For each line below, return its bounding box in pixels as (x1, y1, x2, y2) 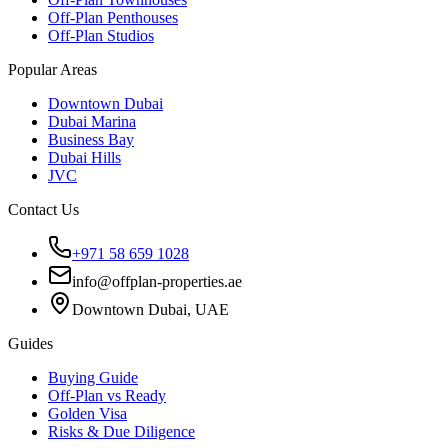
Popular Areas (8, 61, 97, 79)
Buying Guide (48, 369, 138, 387)
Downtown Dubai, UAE (72, 301, 229, 319)
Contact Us (8, 201, 79, 219)
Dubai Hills (48, 149, 121, 167)
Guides (8, 335, 53, 353)
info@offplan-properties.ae (72, 273, 242, 291)
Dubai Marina (48, 113, 136, 131)
